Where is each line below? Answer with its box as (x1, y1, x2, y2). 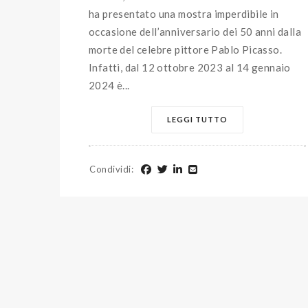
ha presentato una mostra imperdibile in (89, 8, 279, 21)
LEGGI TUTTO (167, 115, 228, 124)
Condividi (89, 164, 131, 175)
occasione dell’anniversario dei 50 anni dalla (89, 25, 301, 38)
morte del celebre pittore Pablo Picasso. (89, 43, 282, 56)
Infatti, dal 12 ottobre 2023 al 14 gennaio (89, 61, 291, 74)
